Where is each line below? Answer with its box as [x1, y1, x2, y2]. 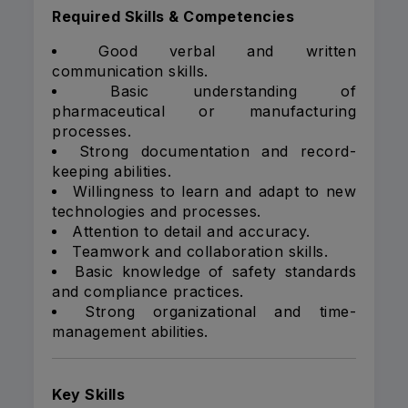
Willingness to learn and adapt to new [73, 182, 357, 201]
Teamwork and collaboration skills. [72, 242, 328, 261]
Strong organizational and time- [85, 302, 356, 321]
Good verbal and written [98, 42, 356, 61]
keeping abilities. [52, 162, 171, 181]
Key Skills [52, 385, 125, 404]
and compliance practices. [52, 282, 244, 301]
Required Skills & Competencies [52, 7, 294, 26]
